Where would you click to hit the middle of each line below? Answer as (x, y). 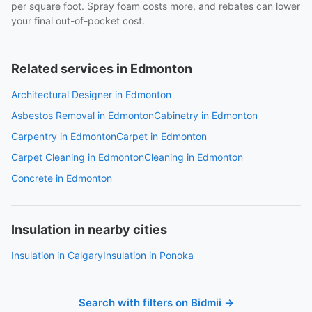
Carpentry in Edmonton (64, 136)
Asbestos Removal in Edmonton (83, 115)
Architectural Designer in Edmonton (91, 94)
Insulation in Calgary (57, 255)
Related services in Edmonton (102, 69)
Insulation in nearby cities (89, 229)
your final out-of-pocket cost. (78, 21)
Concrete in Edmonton (62, 178)
